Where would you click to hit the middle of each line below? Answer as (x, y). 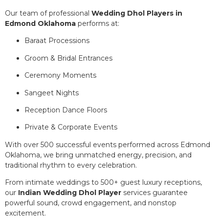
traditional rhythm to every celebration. (71, 165)
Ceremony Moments (60, 76)
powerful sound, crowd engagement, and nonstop (91, 203)
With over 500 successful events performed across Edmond (108, 144)
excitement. (25, 213)
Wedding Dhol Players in (137, 13)
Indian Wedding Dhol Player (70, 193)
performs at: (98, 23)
